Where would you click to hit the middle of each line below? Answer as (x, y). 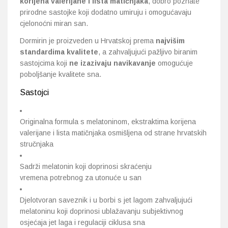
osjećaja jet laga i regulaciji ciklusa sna (82, 222)
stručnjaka (37, 144)
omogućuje (174, 63)
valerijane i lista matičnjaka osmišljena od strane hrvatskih (113, 133)
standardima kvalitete (59, 52)
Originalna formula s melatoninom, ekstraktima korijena (108, 121)
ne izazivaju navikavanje (112, 63)
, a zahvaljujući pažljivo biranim (148, 52)
